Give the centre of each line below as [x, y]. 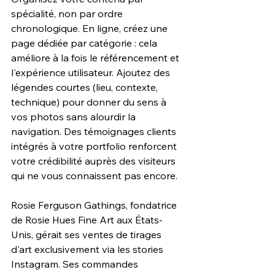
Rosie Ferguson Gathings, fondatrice [95, 205]
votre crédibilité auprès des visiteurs [95, 161]
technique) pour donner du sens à [90, 102]
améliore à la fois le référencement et [96, 58]
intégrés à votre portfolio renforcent [95, 146]
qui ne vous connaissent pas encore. [94, 176]
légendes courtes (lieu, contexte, [86, 87]
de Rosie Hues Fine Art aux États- [87, 220]
